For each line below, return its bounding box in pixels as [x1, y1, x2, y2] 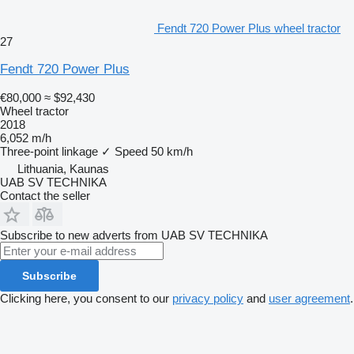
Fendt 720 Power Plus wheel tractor [157, 21, 341, 36]
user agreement [269, 292, 350, 306]
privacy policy [172, 292, 243, 306]
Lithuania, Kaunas [17, 162, 109, 176]
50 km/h [151, 145, 193, 159]
